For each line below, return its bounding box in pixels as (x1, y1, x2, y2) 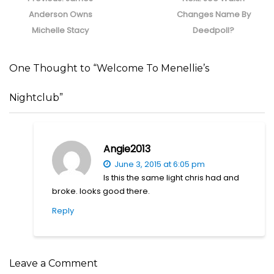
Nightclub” (9, 91, 63, 103)
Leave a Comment (9, 257, 98, 269)
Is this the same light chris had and (103, 171, 239, 183)
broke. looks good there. (52, 185, 150, 197)
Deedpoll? (193, 24, 235, 36)
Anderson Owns (28, 8, 92, 20)
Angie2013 (103, 141, 150, 156)
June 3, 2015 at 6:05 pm (113, 158, 205, 170)
